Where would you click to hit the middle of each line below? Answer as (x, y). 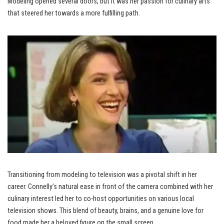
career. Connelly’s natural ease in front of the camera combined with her (110, 187)
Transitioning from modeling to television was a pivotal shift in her (102, 175)
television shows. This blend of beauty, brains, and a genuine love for (105, 211)
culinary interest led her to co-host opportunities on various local (101, 199)
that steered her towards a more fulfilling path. (74, 13)
